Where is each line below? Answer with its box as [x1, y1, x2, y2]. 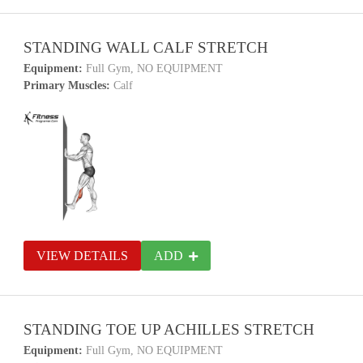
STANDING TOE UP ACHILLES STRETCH [23, 321, 315, 338]
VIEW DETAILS [36, 249, 129, 263]
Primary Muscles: [23, 79, 111, 92]
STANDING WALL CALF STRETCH [23, 39, 269, 56]
